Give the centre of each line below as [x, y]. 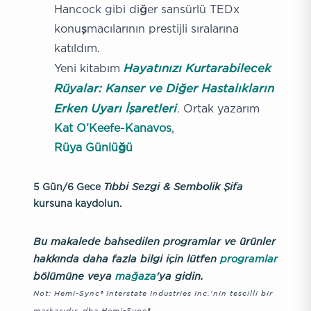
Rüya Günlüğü [93, 147]
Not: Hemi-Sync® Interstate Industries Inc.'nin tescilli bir [153, 293]
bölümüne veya [74, 276]
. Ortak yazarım [218, 108]
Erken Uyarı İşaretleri [116, 108]
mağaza [136, 276]
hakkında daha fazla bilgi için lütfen [127, 258]
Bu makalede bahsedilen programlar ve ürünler [154, 241]
